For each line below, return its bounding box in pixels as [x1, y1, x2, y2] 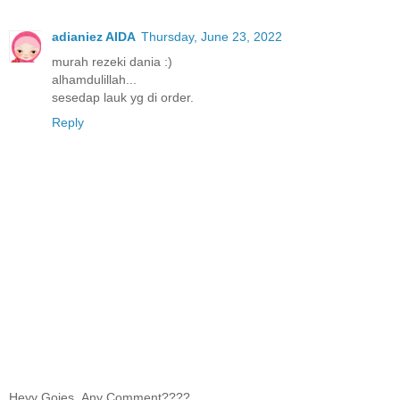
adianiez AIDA [52, 29, 136, 44]
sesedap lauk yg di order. [52, 89, 194, 104]
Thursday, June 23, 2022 [141, 29, 282, 44]
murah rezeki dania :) [52, 54, 172, 69]
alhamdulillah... [52, 71, 137, 87]
